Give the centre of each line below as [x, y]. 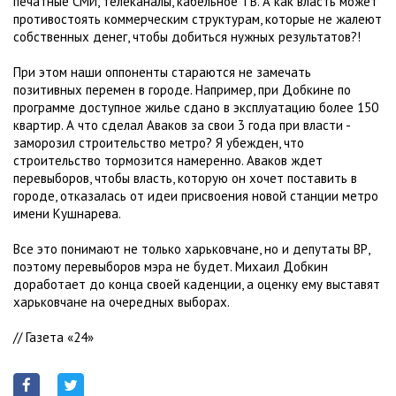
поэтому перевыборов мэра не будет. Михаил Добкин [171, 267]
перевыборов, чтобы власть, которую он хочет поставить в [185, 178]
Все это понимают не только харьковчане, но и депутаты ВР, [191, 249]
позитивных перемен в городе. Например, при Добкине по [182, 90]
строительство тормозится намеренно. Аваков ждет [168, 160]
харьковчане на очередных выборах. [122, 302]
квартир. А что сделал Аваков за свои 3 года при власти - [182, 125]
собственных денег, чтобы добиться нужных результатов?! [187, 37]
